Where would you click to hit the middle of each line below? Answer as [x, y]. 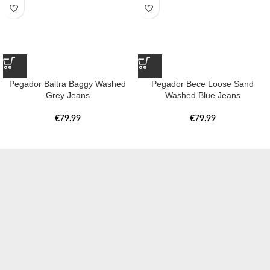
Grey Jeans [67, 96]
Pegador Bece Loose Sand [202, 84]
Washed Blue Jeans [202, 96]
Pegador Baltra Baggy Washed [67, 84]
